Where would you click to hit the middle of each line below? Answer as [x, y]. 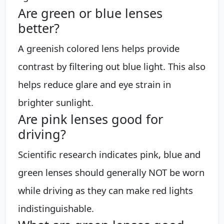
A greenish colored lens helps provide [99, 48]
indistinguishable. [56, 208]
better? [39, 28]
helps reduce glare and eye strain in [94, 84]
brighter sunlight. [56, 102]
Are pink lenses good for [90, 119]
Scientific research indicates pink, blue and [109, 154]
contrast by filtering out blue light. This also [112, 66]
